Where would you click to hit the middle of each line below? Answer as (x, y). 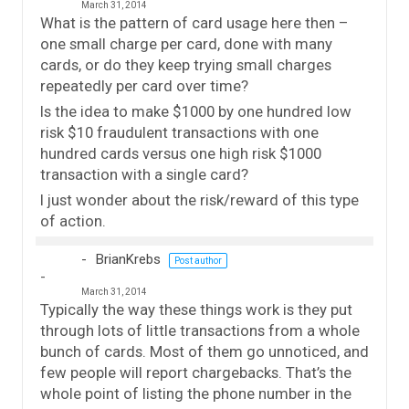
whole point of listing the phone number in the (196, 393)
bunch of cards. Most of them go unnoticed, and (204, 351)
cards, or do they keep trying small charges (186, 64)
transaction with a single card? (144, 174)
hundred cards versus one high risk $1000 (181, 153)
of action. (73, 220)
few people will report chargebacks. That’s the (196, 372)
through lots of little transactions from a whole (200, 330)
